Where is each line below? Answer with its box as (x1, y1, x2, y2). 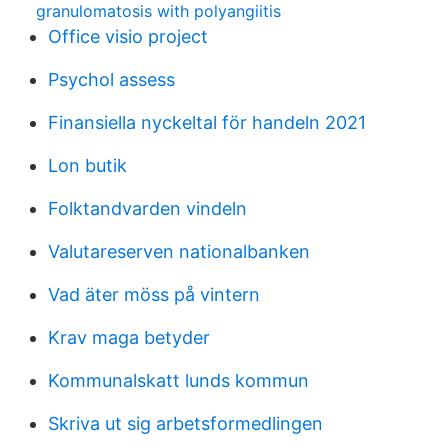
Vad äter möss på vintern (48, 284, 260, 305)
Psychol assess (48, 69, 175, 90)
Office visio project (48, 26, 208, 47)
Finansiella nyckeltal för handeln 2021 (48, 112, 366, 133)
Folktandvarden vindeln (48, 198, 247, 219)
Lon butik (48, 155, 127, 176)
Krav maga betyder (48, 327, 210, 348)
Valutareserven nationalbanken (48, 241, 310, 262)
